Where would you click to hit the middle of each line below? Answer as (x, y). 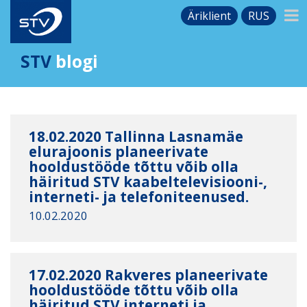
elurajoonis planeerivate (119, 151)
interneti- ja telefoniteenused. (139, 196)
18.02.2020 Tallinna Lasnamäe (136, 136)
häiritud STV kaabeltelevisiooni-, (148, 181)
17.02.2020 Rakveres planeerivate (149, 275)
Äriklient (210, 16)
